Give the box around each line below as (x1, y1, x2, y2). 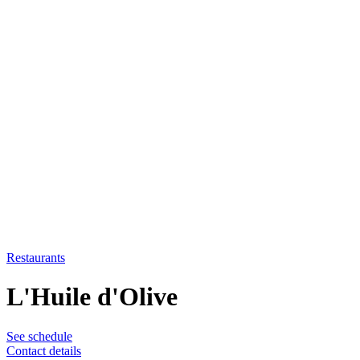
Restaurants (6, 250, 65, 264)
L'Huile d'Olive (6, 282, 178, 312)
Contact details (6, 343, 81, 358)
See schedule (6, 329, 72, 343)
